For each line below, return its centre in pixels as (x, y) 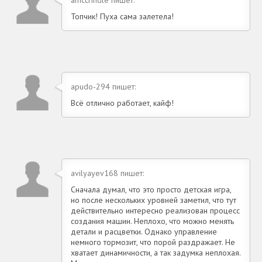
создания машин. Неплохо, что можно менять (152, 221)
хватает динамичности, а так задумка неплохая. (156, 252)
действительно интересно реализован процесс (155, 210)
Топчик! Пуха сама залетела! (122, 16)
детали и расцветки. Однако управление (144, 231)
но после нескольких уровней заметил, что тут (154, 200)
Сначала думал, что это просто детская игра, (151, 189)
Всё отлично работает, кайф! (122, 103)
